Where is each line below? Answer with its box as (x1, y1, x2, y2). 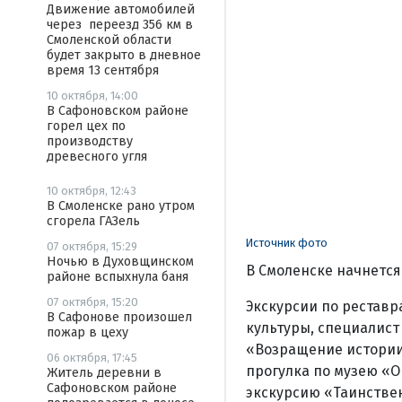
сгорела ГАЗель (47, 214, 140, 229)
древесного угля (47, 149, 147, 164)
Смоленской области (47, 32, 171, 48)
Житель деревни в (47, 365, 162, 380)
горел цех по (47, 118, 126, 134)
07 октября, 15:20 (47, 295, 138, 309)
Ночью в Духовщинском (47, 254, 194, 269)
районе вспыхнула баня (47, 269, 188, 284)
